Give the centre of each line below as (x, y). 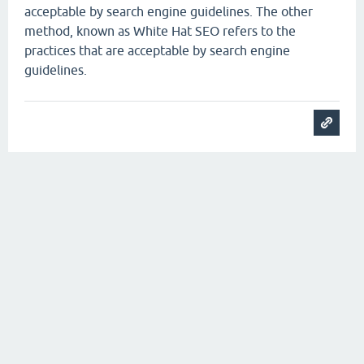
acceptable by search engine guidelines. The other (169, 11)
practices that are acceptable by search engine (157, 50)
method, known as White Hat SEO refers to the (160, 31)
